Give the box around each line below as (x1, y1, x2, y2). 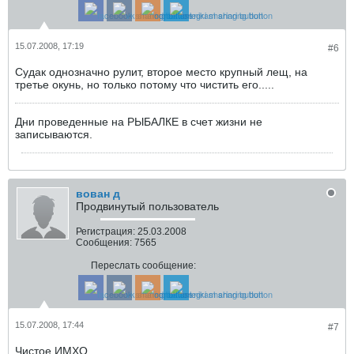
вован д (76, 187, 120, 200)
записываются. (15, 128, 92, 141)
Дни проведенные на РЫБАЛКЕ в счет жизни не (15, 115, 262, 128)
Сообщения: (76, 237, 132, 248)
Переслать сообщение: (91, 260, 196, 271)
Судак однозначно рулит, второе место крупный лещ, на (15, 66, 307, 78)
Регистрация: (76, 226, 135, 237)
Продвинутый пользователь (76, 200, 219, 213)
